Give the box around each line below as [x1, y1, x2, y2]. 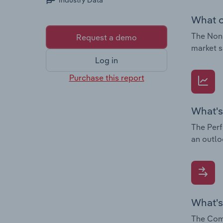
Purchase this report [69, 72, 144, 83]
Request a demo [76, 32, 137, 42]
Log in [95, 55, 118, 66]
